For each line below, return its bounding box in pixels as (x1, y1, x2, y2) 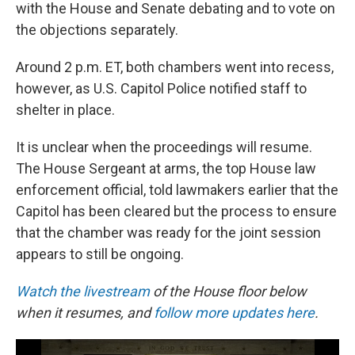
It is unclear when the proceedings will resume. (16, 138, 312, 155)
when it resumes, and (16, 303, 154, 321)
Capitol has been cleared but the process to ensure (16, 202, 337, 219)
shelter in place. (16, 101, 115, 118)
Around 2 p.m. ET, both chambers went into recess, (16, 58, 334, 75)
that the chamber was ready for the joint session (16, 223, 321, 241)
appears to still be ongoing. (16, 245, 184, 262)
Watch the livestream (16, 282, 150, 300)
